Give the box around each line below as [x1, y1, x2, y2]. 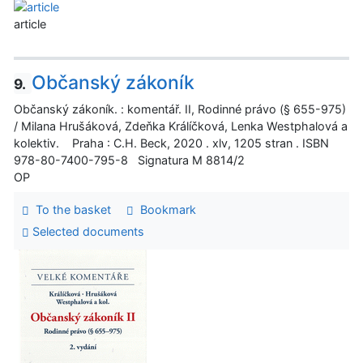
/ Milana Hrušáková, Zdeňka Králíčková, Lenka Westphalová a [14, 118, 348, 133]
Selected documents [28, 224, 144, 239]
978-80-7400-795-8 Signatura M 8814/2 [14, 152, 245, 167]
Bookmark [133, 203, 196, 216]
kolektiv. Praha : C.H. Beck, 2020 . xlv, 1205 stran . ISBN [14, 135, 329, 150]
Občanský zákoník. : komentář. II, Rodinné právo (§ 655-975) [14, 101, 346, 116]
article [14, 16, 46, 31]
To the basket [28, 203, 111, 216]
